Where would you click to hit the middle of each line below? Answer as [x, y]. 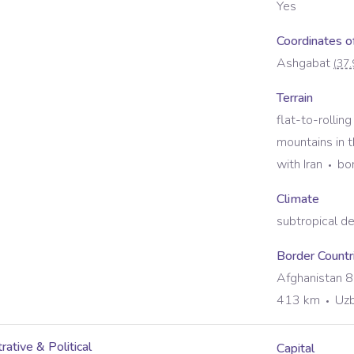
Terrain [295, 98]
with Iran [299, 164]
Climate [298, 199]
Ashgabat [303, 63]
